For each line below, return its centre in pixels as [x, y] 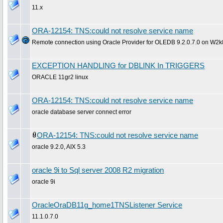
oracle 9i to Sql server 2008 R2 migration [98, 170]
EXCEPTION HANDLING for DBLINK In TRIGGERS [118, 65]
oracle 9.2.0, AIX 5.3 [59, 147]
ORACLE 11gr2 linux [60, 77]
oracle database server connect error [82, 112]
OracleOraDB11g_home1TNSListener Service [107, 205]
